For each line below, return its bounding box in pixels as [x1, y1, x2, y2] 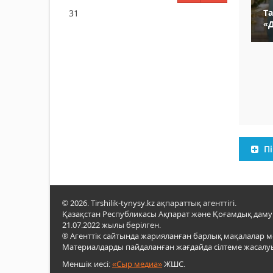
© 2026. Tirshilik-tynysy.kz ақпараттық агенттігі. [62, 197, 236, 209]
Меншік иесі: [62, 258, 112, 270]
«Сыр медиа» [112, 258, 162, 270]
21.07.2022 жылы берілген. [62, 219, 161, 231]
